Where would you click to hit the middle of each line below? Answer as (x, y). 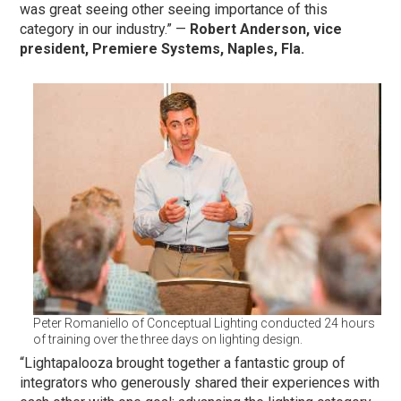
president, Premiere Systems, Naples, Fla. (162, 49)
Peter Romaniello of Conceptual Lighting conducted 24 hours (204, 324)
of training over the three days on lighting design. (167, 340)
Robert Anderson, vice (266, 30)
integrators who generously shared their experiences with (200, 383)
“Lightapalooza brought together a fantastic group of (183, 363)
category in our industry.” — (105, 30)
